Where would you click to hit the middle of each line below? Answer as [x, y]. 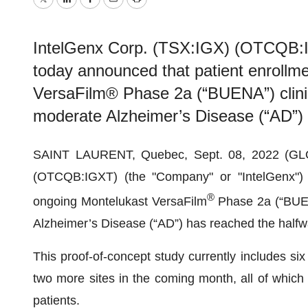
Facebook [116, 9]
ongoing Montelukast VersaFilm [120, 201]
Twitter [60, 9]
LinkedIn [89, 9]
